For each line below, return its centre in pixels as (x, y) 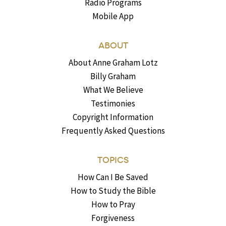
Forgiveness (113, 218)
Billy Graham (113, 76)
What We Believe (113, 90)
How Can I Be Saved (113, 177)
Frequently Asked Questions (113, 131)
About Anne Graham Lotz (113, 63)
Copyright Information (113, 117)
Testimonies (113, 104)
